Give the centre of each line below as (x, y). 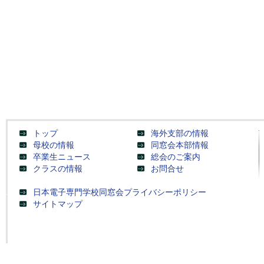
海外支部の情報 (180, 133)
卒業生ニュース (62, 157)
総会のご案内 (176, 157)
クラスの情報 (58, 169)
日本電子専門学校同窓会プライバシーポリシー (120, 192)
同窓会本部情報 (180, 145)
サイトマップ (58, 204)
